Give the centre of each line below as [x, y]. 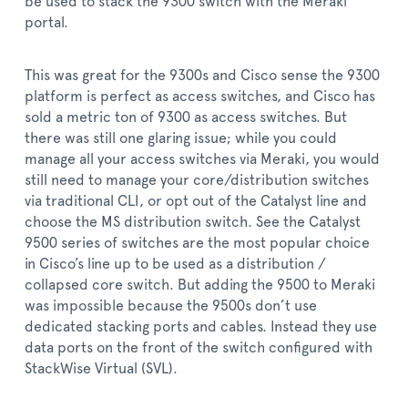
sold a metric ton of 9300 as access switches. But [186, 117]
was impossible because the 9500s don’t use [171, 306]
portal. [46, 23]
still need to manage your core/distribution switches [197, 180]
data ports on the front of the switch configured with [199, 348]
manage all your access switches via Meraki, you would [202, 159]
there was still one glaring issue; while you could [181, 138]
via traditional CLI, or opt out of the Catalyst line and [196, 201]
